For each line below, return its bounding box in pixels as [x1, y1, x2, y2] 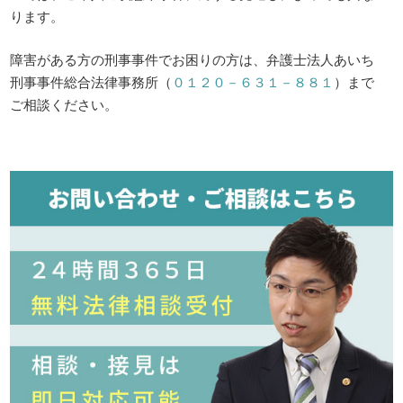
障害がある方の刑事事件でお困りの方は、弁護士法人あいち [10, 49, 375, 68]
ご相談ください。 [10, 94, 119, 113]
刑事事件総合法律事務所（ [10, 71, 173, 91]
